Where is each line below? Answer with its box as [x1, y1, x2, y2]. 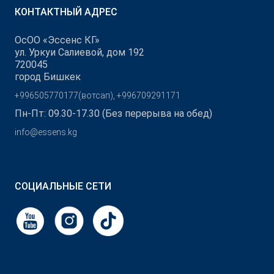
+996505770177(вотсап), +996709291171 [15, 91, 180, 101]
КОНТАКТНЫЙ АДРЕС [15, 6, 117, 18]
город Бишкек [15, 71, 81, 83]
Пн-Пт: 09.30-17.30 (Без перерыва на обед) [15, 108, 212, 120]
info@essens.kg [15, 127, 77, 138]
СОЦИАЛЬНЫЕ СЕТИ [15, 180, 111, 193]
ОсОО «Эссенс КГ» [15, 34, 100, 46]
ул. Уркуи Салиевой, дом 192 [15, 46, 144, 59]
